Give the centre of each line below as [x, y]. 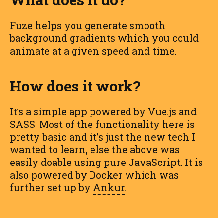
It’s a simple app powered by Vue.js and [103, 111]
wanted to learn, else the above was [95, 149]
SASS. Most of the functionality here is [102, 124]
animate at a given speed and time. [93, 50]
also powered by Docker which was [94, 174]
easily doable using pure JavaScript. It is [106, 162]
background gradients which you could [104, 38]
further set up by [51, 187]
